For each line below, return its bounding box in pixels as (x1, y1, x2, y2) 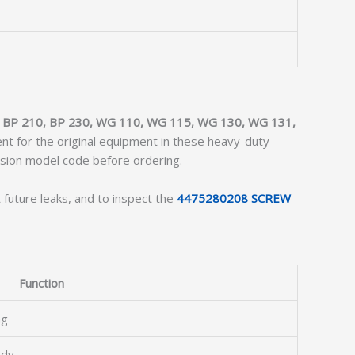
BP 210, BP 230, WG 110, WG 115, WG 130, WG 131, (2, 114, 296, 130)
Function (18, 275, 64, 291)
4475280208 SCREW (177, 190, 291, 206)
